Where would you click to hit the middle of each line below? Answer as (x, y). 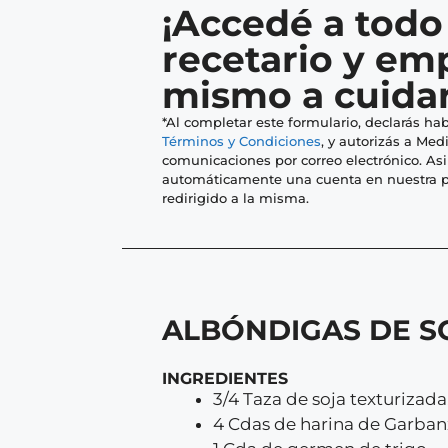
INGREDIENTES (225, 378)
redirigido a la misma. (235, 198)
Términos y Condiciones (241, 141)
